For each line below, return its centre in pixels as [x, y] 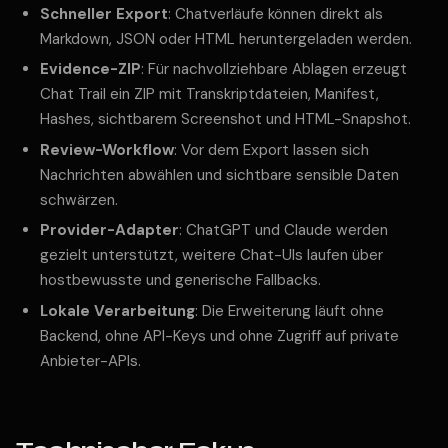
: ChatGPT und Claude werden [283, 230]
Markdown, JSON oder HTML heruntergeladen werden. [226, 38]
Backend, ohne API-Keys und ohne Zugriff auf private [219, 335]
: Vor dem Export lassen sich [271, 149]
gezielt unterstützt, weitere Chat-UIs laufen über [211, 255]
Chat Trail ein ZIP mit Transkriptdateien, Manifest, [209, 94]
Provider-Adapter [109, 230]
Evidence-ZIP [90, 69]
